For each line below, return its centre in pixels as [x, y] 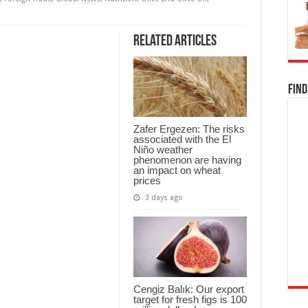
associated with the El [182, 139]
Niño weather [163, 149]
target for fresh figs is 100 [190, 299]
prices [147, 180]
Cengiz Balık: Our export [189, 289]
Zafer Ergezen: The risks [189, 129]
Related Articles [175, 41]
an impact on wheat [177, 170]
